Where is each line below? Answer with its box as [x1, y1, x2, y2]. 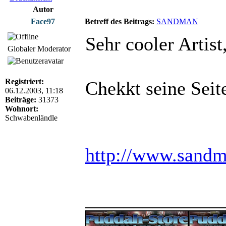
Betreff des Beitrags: [85, 17, 154, 26]
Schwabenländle [5, 113, 58, 122]
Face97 [31, 17, 55, 26]
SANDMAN [156, 17, 198, 26]
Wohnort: [5, 104, 38, 113]
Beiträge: [5, 95, 36, 104]
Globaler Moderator [8, 44, 71, 53]
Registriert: [5, 77, 44, 86]
